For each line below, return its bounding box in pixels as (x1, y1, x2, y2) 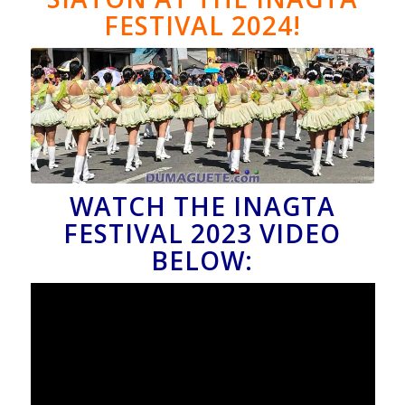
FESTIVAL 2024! (103, 8, 301, 43)
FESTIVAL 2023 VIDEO (63, 216, 342, 251)
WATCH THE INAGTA (69, 189, 335, 224)
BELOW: (151, 243, 254, 278)
